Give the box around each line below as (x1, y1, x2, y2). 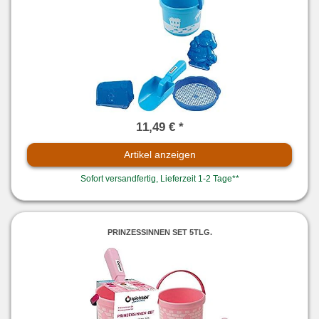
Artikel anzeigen (123, 148, 196, 160)
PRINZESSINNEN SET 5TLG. (107, 228, 212, 237)
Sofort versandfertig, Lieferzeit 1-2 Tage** (80, 173, 239, 184)
